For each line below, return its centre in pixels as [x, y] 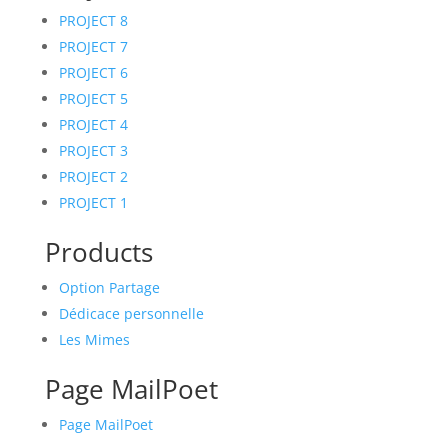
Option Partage [109, 287]
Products [98, 252]
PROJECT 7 [93, 46]
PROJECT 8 [93, 20]
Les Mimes [94, 339]
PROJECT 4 [93, 124]
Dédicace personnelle [131, 313]
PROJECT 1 [93, 202]
